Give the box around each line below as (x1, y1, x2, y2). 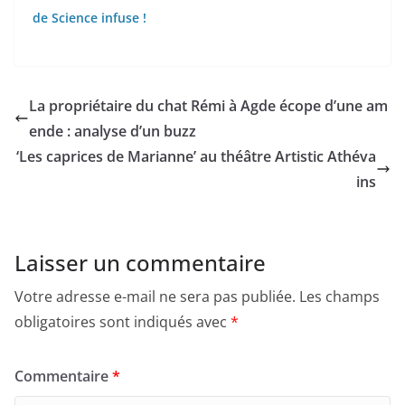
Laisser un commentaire (14, 248, 266, 278)
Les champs (299, 287, 380, 307)
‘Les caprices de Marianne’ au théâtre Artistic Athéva (16, 146, 376, 167)
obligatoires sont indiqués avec (14, 312, 231, 333)
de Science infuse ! (33, 9, 146, 27)
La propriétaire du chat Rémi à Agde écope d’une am (29, 96, 388, 117)
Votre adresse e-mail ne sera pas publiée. (14, 287, 296, 307)
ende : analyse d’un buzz (29, 121, 196, 142)
